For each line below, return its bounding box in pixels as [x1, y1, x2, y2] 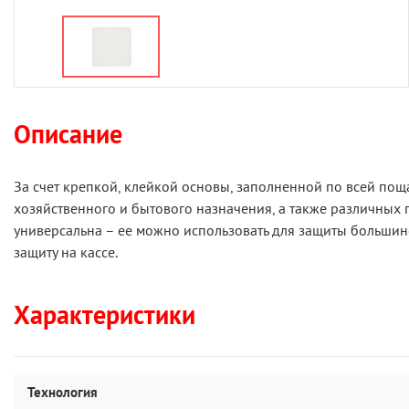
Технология [27, 383, 98, 401]
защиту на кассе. [14, 243, 118, 261]
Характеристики [14, 298, 195, 331]
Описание [14, 117, 122, 151]
